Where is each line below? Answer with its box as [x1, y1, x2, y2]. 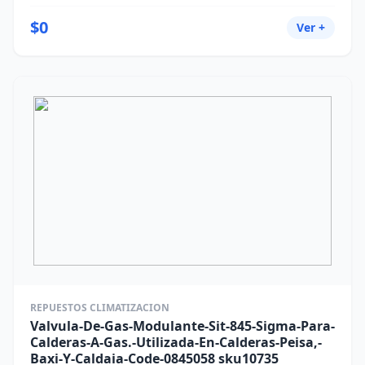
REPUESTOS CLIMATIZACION [30, 301, 169, 314]
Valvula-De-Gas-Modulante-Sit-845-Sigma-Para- [30, 317, 335, 335]
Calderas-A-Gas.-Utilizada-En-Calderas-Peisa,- [30, 333, 322, 351]
